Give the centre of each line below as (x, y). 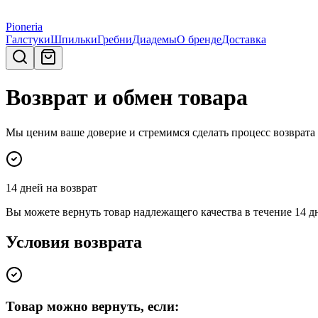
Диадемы (154, 39)
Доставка (244, 39)
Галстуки (28, 39)
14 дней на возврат (51, 187)
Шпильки (74, 39)
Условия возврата (74, 242)
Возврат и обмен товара (127, 98)
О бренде (199, 39)
